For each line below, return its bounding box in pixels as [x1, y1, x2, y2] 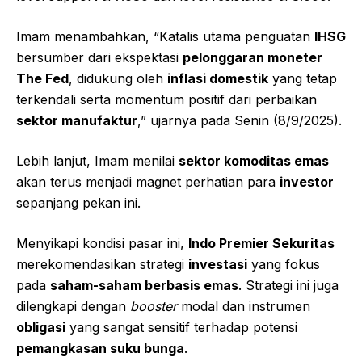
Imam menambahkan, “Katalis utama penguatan [16, 28, 314, 45]
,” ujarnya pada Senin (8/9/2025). [137, 112, 342, 129]
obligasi [16, 319, 65, 336]
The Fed [16, 70, 69, 87]
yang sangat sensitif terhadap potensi [65, 319, 297, 336]
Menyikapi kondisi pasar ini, [16, 235, 188, 252]
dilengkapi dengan [16, 298, 130, 315]
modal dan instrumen [177, 298, 310, 315]
